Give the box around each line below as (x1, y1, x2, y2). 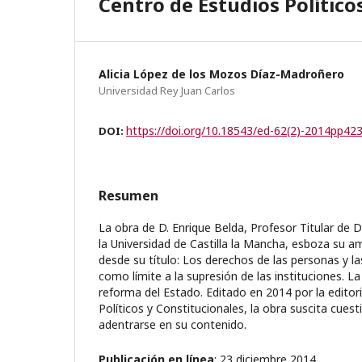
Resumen (99, 186, 158, 204)
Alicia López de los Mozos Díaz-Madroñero (99, 65, 344, 82)
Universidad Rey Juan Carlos (99, 82, 235, 98)
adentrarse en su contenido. (99, 316, 246, 332)
